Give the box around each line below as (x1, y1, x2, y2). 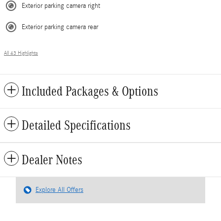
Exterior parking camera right (22, 1, 100, 10)
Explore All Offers (36, 185, 83, 194)
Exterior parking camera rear (22, 23, 98, 31)
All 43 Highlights (4, 50, 38, 56)
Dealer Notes (22, 152, 82, 167)
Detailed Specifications (22, 117, 131, 133)
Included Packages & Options (22, 83, 158, 99)
